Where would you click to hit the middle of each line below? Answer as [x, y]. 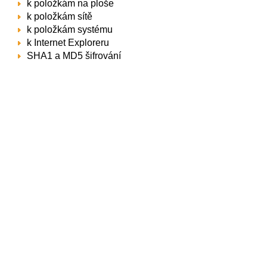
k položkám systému [70, 30]
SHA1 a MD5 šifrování [74, 56]
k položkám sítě [60, 16]
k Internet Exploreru [68, 43]
